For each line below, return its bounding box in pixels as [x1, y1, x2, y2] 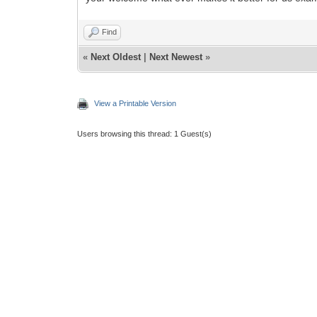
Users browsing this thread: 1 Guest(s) [77, 129, 212, 138]
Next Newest [149, 51, 203, 62]
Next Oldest [91, 51, 142, 62]
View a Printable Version [94, 98, 177, 108]
